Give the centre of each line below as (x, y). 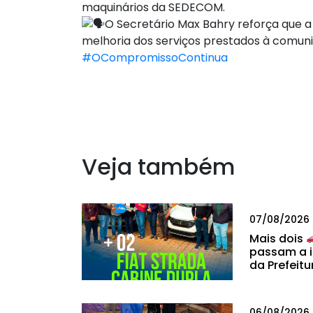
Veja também (159, 167)
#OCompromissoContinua (155, 58)
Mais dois (278, 238)
